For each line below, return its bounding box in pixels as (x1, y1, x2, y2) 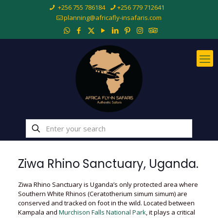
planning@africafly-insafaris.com (64, 13, 162, 22)
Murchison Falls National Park (58, 208, 146, 217)
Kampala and (18, 208, 59, 217)
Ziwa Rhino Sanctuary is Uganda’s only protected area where (18, 180, 198, 189)
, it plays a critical (145, 208, 195, 217)
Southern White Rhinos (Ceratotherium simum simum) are (18, 189, 187, 198)
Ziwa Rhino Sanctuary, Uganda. (18, 156, 199, 172)
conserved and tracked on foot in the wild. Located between (18, 199, 195, 207)
